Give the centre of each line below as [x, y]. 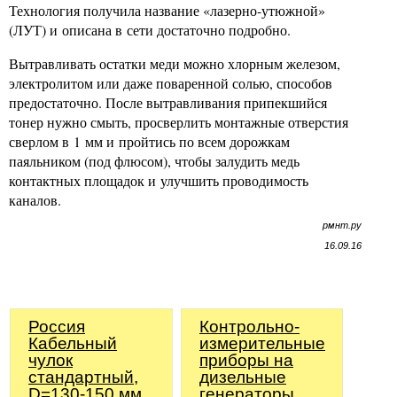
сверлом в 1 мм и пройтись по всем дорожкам [149, 141]
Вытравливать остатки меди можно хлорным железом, [175, 63]
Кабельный [73, 343]
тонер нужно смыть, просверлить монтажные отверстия [179, 122]
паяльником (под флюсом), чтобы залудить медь [154, 161]
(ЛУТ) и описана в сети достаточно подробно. [150, 30]
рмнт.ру [342, 225]
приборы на [246, 360]
